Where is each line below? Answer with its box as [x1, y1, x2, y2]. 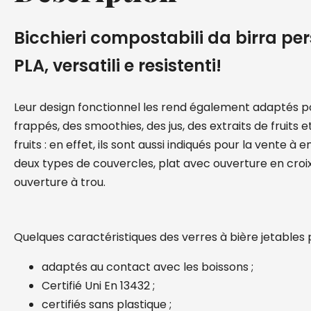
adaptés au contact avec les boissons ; [42, 259, 253, 275]
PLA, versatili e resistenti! [14, 54, 221, 77]
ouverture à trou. [14, 174, 106, 190]
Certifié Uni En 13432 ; [42, 278, 155, 294]
